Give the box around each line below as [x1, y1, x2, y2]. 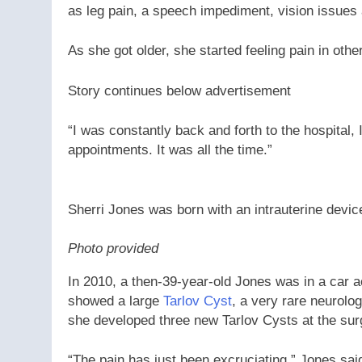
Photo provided [68, 240, 158, 256]
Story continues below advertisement [68, 82, 291, 99]
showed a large [68, 293, 163, 309]
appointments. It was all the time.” [68, 142, 272, 158]
